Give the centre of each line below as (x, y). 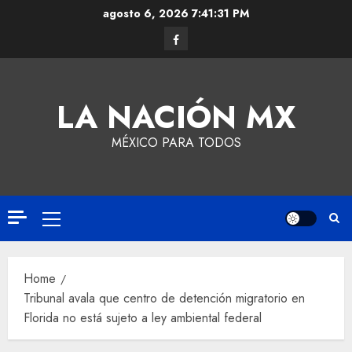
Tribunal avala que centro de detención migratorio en (164, 298)
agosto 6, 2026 (147, 13)
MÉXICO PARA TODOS (176, 143)
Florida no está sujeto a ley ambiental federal (143, 318)
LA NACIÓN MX (176, 117)
